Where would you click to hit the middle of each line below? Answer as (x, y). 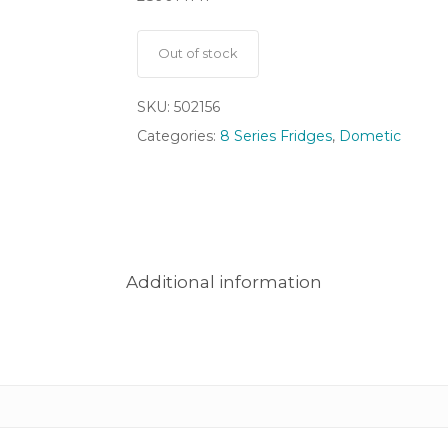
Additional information (224, 282)
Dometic (369, 136)
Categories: (178, 136)
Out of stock (197, 53)
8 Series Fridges (275, 136)
